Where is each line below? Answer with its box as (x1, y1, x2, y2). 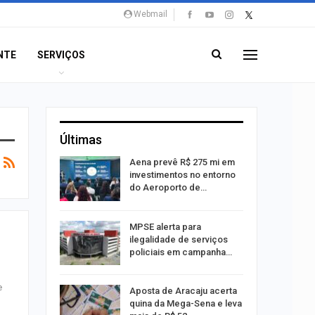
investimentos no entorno (129, 169, 236, 180)
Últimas (59, 132, 102, 147)
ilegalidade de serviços (129, 233, 228, 245)
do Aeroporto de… (129, 182, 207, 193)
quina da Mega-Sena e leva (129, 298, 242, 309)
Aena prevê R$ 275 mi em (129, 157, 235, 167)
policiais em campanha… (129, 246, 232, 257)
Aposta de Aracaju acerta (129, 285, 237, 297)
